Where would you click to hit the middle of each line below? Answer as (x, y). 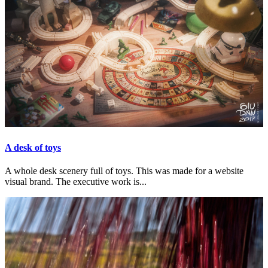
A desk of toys (33, 147)
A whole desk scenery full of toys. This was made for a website (124, 170)
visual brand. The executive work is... (76, 181)
